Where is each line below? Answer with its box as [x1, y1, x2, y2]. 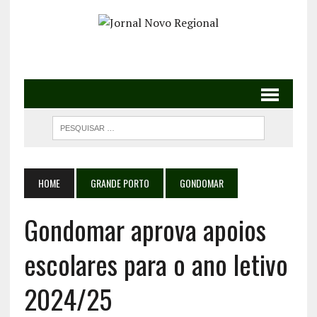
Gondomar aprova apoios [23, 209, 266, 250]
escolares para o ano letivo [23, 244, 288, 284]
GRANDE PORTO [90, 175, 149, 191]
